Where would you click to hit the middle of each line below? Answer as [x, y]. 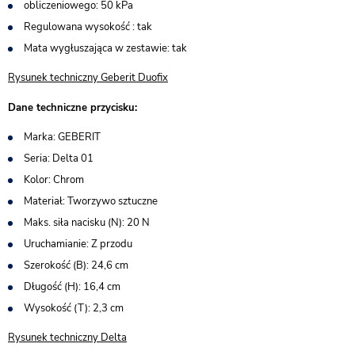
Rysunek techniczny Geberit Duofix [88, 78]
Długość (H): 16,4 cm [72, 287]
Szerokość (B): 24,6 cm [76, 265]
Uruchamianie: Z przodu [78, 244]
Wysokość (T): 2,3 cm [74, 308]
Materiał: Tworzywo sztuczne [91, 201]
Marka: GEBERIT [62, 137]
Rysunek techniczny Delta [67, 338]
